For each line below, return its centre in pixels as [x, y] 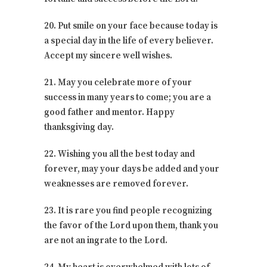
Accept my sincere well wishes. [108, 55]
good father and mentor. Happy [109, 112]
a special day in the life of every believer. [129, 41]
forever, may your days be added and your [132, 169]
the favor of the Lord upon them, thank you [131, 225]
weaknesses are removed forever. [116, 184]
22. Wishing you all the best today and [119, 154]
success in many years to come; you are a [128, 97]
